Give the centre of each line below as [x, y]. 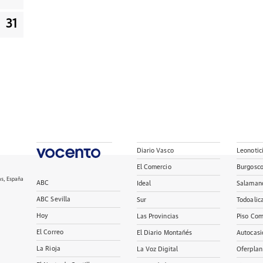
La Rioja [48, 249]
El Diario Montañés [164, 233]
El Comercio [154, 167]
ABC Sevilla [54, 199]
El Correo [50, 232]
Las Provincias [158, 216]
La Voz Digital [157, 249]
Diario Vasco [155, 151]
